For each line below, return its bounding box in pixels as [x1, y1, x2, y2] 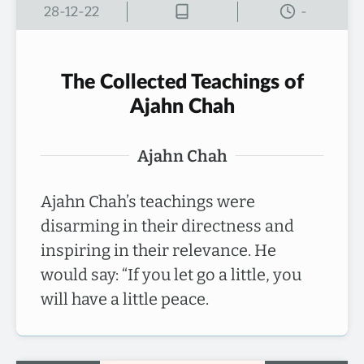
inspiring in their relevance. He [41, 240, 276, 260]
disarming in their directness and [41, 215, 294, 236]
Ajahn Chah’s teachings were [41, 191, 255, 211]
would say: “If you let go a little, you [41, 264, 301, 284]
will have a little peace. [41, 288, 209, 309]
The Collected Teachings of [60, 71, 304, 93]
